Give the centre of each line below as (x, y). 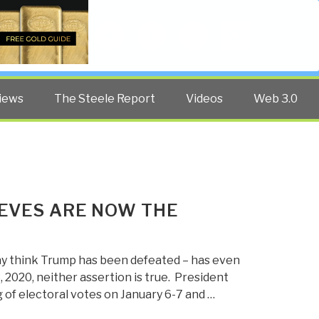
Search (240, 29)
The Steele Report (105, 99)
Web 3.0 (276, 99)
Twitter (124, 29)
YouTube (211, 29)
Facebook (173, 29)
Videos (204, 99)
